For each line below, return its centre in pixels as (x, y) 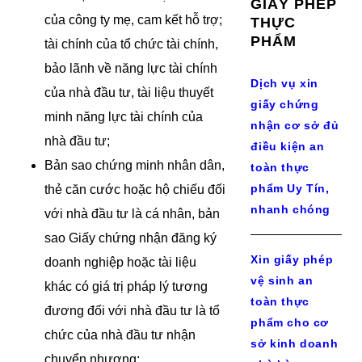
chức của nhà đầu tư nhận (120, 335)
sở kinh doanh (295, 343)
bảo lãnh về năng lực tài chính (131, 68)
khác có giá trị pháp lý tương (126, 286)
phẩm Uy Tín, (290, 188)
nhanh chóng (290, 209)
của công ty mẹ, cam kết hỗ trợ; (133, 20)
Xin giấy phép (292, 259)
